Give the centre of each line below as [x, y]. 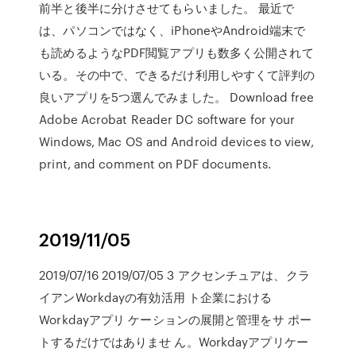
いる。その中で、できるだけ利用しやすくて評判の [177, 75]
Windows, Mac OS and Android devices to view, [176, 141]
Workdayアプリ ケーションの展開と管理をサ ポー [175, 319]
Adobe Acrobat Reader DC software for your [167, 119]
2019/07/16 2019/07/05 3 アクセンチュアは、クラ [174, 275]
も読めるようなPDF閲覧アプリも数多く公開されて [176, 52]
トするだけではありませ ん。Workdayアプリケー [174, 342]
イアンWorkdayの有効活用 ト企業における [156, 297]
